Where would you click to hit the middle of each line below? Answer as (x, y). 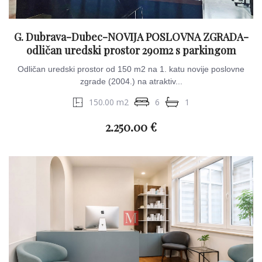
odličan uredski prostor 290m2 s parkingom (131, 50)
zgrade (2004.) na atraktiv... (131, 81)
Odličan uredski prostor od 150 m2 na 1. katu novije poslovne (131, 69)
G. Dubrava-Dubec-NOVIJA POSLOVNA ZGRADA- (131, 37)
